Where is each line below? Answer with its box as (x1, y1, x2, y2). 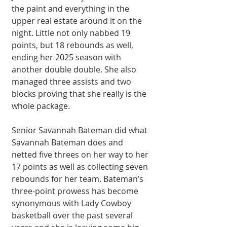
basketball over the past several (12, 209, 135, 221)
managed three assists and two (12, 75, 133, 87)
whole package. (12, 100, 70, 111)
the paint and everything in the (12, 3, 131, 14)
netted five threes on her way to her (12, 148, 150, 160)
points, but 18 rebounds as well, (12, 39, 135, 51)
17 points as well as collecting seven (12, 161, 150, 172)
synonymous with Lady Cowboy (12, 197, 133, 209)
